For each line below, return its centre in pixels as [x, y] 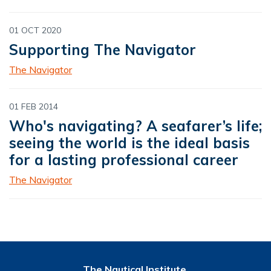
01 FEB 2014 [34, 106]
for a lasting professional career [124, 159]
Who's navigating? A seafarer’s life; [135, 126]
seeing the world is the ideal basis [129, 142]
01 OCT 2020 [35, 30]
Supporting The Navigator [103, 49]
